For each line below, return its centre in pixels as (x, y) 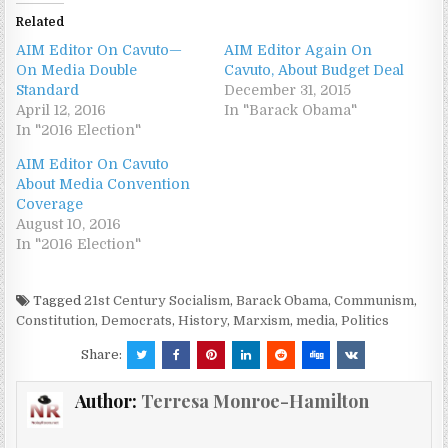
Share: (103, 355)
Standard (48, 90)
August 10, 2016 (69, 224)
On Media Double (77, 70)
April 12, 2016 (61, 110)
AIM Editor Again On (298, 50)
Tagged (57, 301)
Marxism (262, 321)
